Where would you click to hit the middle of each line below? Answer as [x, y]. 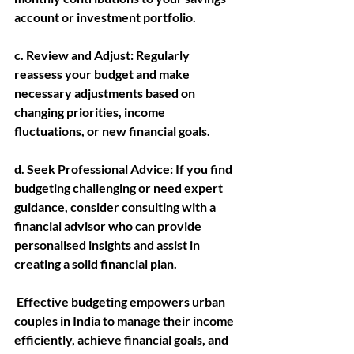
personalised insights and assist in [108, 245]
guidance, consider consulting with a [116, 207]
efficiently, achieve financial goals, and [122, 339]
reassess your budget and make [103, 74]
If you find [204, 169]
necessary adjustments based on [106, 93]
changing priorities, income [91, 112]
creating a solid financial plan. [96, 264]
